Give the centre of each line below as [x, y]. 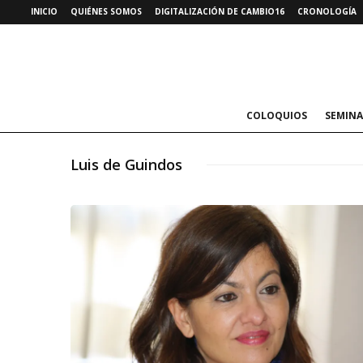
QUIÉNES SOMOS [106, 11]
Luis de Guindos [126, 164]
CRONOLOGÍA [327, 11]
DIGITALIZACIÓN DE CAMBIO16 [220, 11]
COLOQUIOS [276, 115]
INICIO [44, 11]
